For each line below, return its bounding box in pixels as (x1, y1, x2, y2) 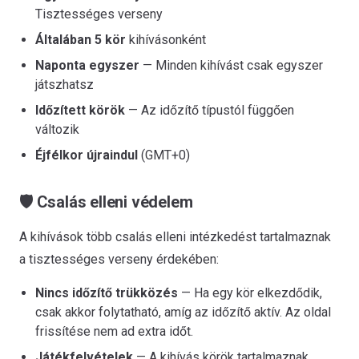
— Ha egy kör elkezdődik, (178, 285, 322, 301)
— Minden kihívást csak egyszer (139, 58, 323, 73)
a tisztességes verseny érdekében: (19, 252, 219, 267)
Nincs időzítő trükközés (35, 285, 178, 301)
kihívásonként (126, 32, 206, 47)
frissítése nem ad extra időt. (35, 324, 193, 339)
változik (35, 122, 79, 137)
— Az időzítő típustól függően (125, 103, 294, 118)
